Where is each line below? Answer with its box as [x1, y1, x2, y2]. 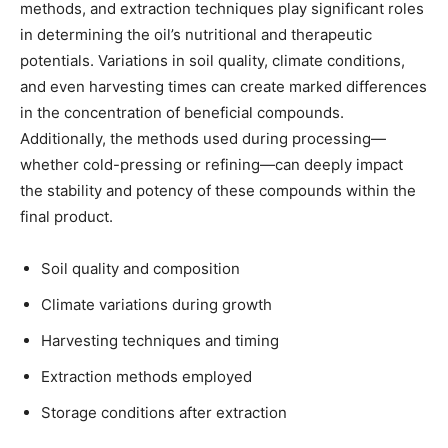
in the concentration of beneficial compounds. [20, 103, 344, 123]
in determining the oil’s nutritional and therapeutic [20, 25, 372, 45]
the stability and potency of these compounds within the [20, 181, 416, 201]
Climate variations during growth [41, 295, 272, 315]
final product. [20, 207, 113, 227]
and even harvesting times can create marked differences [20, 77, 427, 97]
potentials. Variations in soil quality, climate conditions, [20, 51, 405, 71]
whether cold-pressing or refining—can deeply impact [20, 155, 403, 175]
